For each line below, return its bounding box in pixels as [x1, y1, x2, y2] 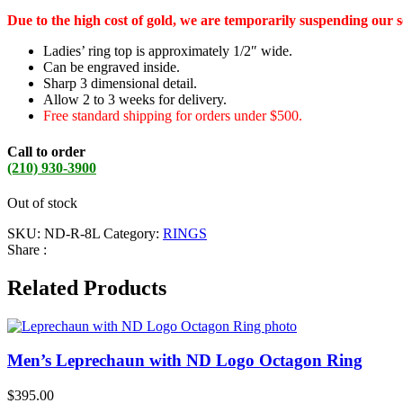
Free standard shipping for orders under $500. [43, 108, 302, 124]
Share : [7, 241, 47, 257]
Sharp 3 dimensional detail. [43, 76, 197, 92]
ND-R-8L [44, 225, 100, 241]
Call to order [7, 143, 85, 159]
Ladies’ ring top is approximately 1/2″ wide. [43, 43, 292, 59]
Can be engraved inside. [43, 59, 180, 76]
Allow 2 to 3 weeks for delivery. [43, 92, 227, 108]
